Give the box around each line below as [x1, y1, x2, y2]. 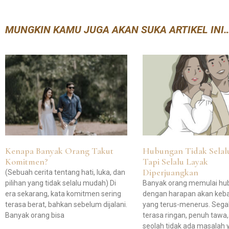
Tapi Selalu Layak [143, 156, 209, 168]
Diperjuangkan [143, 167, 199, 178]
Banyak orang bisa [5, 211, 64, 220]
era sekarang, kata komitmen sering [5, 190, 121, 198]
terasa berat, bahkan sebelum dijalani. [5, 200, 127, 209]
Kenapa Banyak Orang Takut [5, 145, 113, 157]
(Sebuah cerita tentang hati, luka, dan [5, 168, 125, 177]
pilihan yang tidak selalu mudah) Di [5, 179, 116, 188]
